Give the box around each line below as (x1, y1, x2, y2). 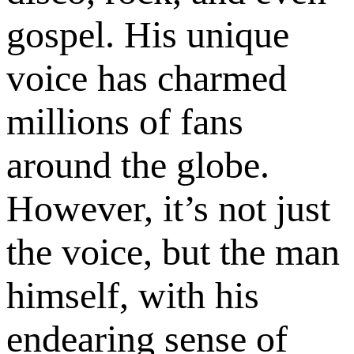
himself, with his (6, 274, 259, 317)
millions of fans (6, 100, 243, 143)
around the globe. (6, 144, 269, 186)
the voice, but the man (6, 231, 340, 273)
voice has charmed (6, 57, 287, 100)
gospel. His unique (6, 13, 289, 56)
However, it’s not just (6, 187, 330, 230)
